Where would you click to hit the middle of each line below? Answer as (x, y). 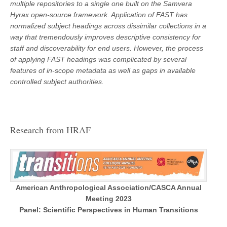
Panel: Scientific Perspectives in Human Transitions (108, 210)
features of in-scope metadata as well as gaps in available (103, 70)
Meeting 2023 (108, 198)
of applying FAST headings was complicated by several (98, 59)
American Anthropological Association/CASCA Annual (108, 187)
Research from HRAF (50, 129)
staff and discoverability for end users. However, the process (107, 48)
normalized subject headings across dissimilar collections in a (108, 26)
